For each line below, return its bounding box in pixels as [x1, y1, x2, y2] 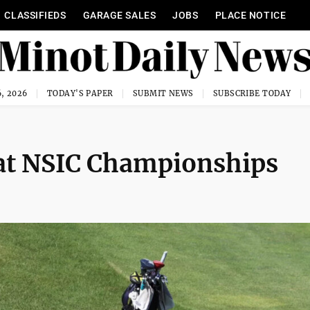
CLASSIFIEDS [4, 10, 66, 21]
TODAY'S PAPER [46, 89, 113, 98]
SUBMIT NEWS [132, 89, 194, 98]
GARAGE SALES [82, 10, 156, 21]
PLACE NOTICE [215, 10, 286, 21]
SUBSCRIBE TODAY [212, 89, 291, 98]
